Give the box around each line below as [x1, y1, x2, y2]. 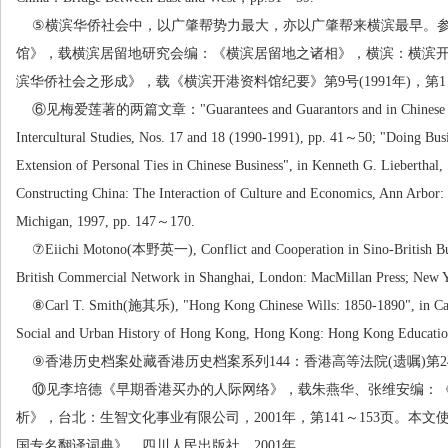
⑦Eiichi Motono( [16, 242, 132, 257]
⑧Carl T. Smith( [16, 298, 128, 313]
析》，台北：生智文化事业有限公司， [16, 410, 254, 425]
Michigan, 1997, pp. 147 [16, 214, 156, 229]
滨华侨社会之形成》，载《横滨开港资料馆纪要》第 [16, 74, 338, 89]
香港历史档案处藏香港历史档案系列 [45, 354, 269, 369]
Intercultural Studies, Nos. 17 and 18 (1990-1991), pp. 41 [16, 130, 344, 145]
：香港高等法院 [290, 354, 388, 369]
